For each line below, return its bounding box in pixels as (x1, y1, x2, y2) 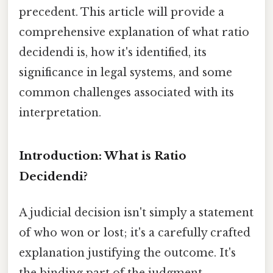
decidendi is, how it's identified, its (19, 45, 207, 59)
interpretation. (19, 105, 101, 119)
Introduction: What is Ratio (19, 148, 186, 163)
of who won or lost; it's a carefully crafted (19, 225, 250, 239)
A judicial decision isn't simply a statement (19, 205, 253, 219)
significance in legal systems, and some (19, 65, 232, 79)
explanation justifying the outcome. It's (19, 246, 236, 260)
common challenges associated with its (19, 85, 234, 99)
